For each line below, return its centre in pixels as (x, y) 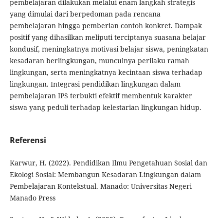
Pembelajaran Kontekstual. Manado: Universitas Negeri (100, 186)
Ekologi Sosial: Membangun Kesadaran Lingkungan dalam (105, 174)
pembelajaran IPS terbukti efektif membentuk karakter (101, 95)
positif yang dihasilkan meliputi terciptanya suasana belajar (108, 37)
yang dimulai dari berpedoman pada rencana (85, 14)
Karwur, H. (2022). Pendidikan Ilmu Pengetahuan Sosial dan (108, 163)
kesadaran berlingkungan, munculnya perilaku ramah (99, 60)
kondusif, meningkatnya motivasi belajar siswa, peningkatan (109, 49)
